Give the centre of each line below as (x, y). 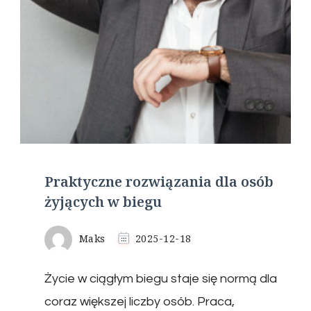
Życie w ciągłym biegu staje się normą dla (161, 278)
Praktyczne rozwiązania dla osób (159, 181)
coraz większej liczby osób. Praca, (140, 301)
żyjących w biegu (103, 201)
